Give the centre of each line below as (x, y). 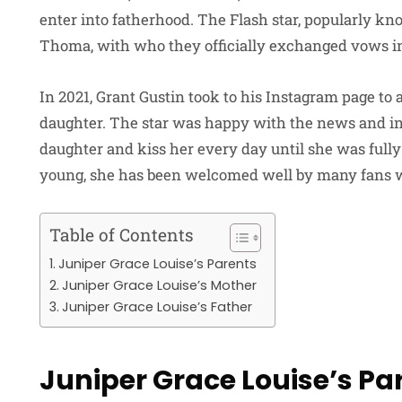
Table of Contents (122, 235)
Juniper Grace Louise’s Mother (159, 286)
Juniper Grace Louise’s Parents (157, 264)
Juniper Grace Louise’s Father (157, 307)
